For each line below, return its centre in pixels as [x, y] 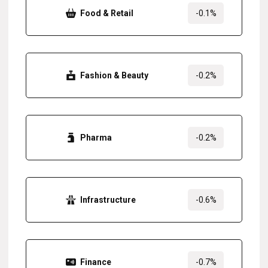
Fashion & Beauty [114, 76]
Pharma [96, 138]
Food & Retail [107, 13]
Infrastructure [108, 200]
